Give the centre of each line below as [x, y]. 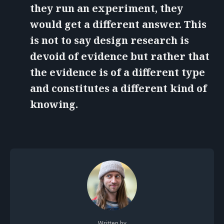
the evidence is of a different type [117, 72]
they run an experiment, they [106, 8]
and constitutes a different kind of [118, 88]
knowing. [54, 104]
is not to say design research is [109, 40]
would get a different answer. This [118, 24]
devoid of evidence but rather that [120, 56]
